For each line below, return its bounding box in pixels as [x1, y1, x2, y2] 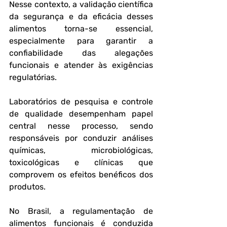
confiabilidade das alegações [9, 48, 153, 58]
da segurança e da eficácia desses [9, 12, 153, 21]
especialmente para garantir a [9, 36, 153, 46]
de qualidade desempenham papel [9, 109, 153, 119]
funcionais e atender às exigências [9, 60, 153, 70]
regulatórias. [9, 72, 59, 82]
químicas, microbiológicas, [9, 145, 153, 155]
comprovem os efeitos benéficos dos [9, 170, 153, 179]
